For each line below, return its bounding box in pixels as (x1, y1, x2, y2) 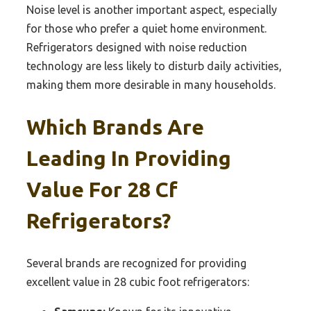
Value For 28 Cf (26, 177, 178, 201)
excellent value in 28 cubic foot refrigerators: (26, 275, 249, 288)
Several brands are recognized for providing (26, 256, 246, 269)
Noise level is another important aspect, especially (26, 3, 277, 16)
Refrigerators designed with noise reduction (26, 40, 247, 53)
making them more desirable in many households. (26, 78, 276, 91)
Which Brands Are (26, 115, 204, 139)
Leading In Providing (26, 146, 231, 170)
